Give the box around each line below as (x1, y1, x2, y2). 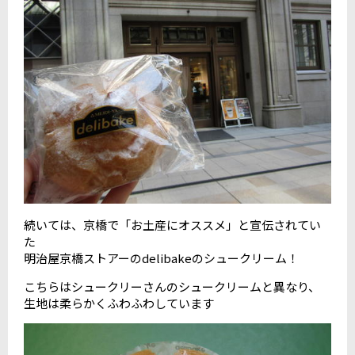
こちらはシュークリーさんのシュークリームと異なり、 (24, 277, 320, 295)
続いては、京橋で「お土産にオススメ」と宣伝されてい (24, 216, 321, 233)
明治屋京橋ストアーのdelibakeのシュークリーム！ (24, 249, 299, 266)
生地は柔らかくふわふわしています (24, 294, 214, 311)
